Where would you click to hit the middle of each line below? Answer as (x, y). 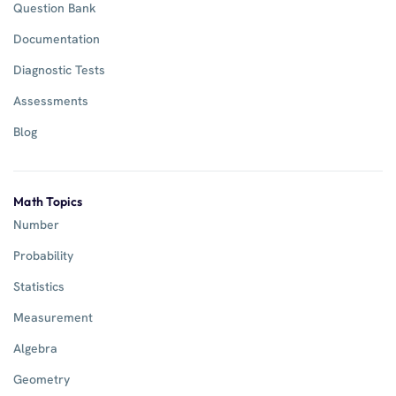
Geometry (42, 379)
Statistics (39, 286)
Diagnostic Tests (59, 69)
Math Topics (48, 201)
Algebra (35, 348)
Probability (43, 255)
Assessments (51, 100)
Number (36, 224)
